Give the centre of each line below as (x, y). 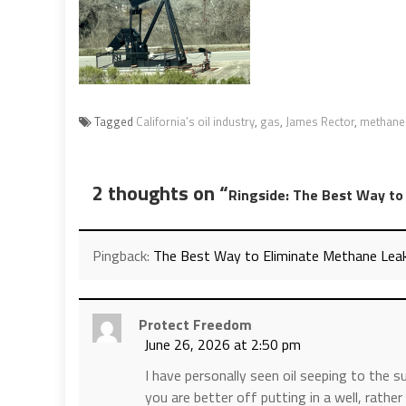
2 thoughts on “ (160, 193)
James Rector (320, 121)
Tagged (115, 121)
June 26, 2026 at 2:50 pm (222, 344)
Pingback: (123, 255)
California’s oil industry (195, 121)
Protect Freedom (195, 324)
